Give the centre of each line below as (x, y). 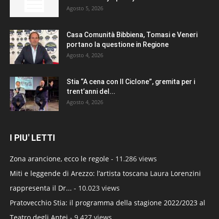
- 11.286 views (133, 158)
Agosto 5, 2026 (85, 8)
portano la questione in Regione (118, 44)
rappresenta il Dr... (41, 188)
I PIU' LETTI (33, 137)
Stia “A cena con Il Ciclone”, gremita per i (131, 81)
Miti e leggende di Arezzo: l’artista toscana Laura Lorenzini (105, 173)
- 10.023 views (96, 188)
